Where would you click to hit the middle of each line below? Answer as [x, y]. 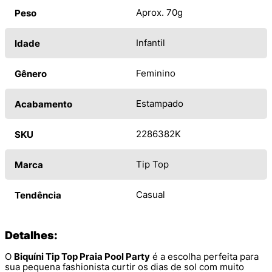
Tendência [38, 195]
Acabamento [43, 104]
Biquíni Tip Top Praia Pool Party [82, 257]
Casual [151, 195]
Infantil [151, 43]
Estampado [160, 104]
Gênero [31, 74]
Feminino [156, 73]
